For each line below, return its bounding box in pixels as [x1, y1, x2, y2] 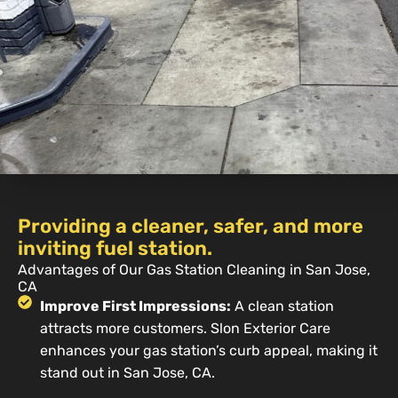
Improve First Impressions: [40, 297, 231, 314]
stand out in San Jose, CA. [40, 363, 215, 381]
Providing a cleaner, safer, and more [18, 213, 363, 238]
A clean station [231, 297, 334, 314]
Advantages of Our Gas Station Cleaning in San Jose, [18, 260, 370, 278]
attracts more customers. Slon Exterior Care [40, 319, 330, 337]
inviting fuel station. [18, 235, 212, 260]
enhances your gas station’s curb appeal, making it [40, 341, 378, 359]
